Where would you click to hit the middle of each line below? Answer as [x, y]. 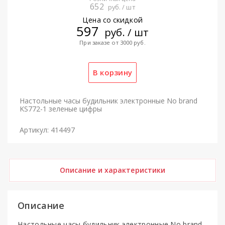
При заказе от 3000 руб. [113, 42]
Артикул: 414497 [47, 130]
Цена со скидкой [113, 20]
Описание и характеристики [113, 170]
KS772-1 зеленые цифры [61, 108]
